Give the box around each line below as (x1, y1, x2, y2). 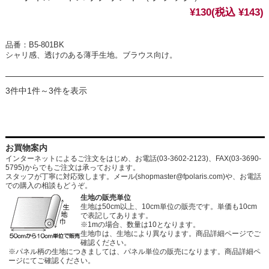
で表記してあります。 (80, 211, 153, 220)
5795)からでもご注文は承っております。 (5, 163, 140, 172)
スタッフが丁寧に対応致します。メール (5, 172, 135, 181)
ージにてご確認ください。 (8, 256, 95, 265)
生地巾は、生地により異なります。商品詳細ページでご (80, 229, 261, 238)
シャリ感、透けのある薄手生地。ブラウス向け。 (5, 50, 177, 60)
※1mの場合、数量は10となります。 (80, 220, 200, 229)
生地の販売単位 (80, 193, 131, 202)
